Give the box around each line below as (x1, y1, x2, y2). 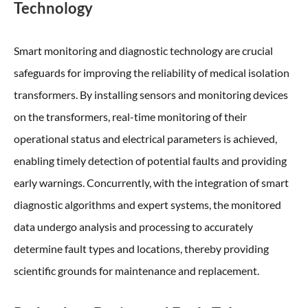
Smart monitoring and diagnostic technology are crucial (14, 44, 273, 57)
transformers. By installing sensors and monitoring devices (14, 88, 288, 101)
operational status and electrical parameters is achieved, (14, 132, 277, 145)
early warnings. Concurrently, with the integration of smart (14, 176, 289, 189)
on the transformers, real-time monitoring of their (14, 110, 247, 123)
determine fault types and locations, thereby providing (14, 242, 269, 255)
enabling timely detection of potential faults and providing (14, 154, 287, 167)
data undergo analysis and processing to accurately (14, 220, 253, 233)
